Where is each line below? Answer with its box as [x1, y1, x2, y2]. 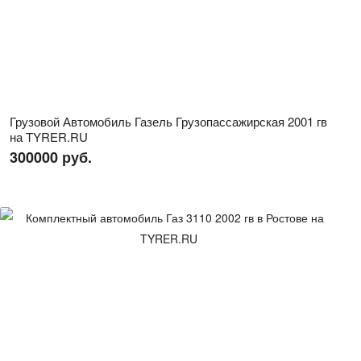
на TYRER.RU [10, 128, 88, 145]
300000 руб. [10, 147, 92, 168]
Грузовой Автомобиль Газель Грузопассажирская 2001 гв [10, 113, 327, 130]
